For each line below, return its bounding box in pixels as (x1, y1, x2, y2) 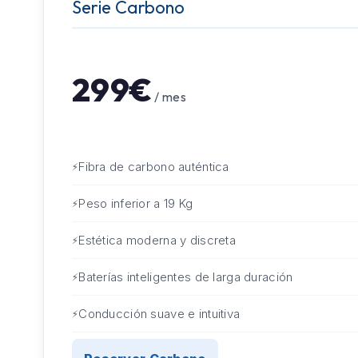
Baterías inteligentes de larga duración (78, 269, 293, 285)
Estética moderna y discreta (78, 233, 236, 249)
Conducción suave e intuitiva (78, 306, 241, 322)
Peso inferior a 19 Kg (78, 196, 193, 212)
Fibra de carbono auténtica (78, 159, 229, 175)
